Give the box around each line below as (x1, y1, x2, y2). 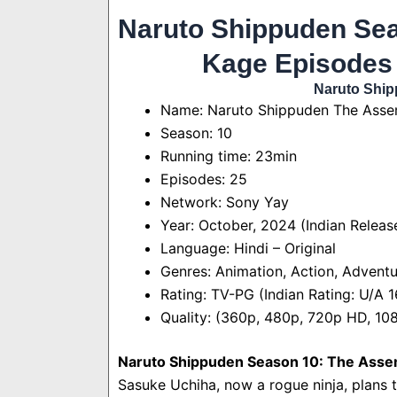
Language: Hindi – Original (160, 239, 336, 258)
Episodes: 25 (160, 170, 247, 189)
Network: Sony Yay (160, 193, 289, 212)
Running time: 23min (160, 147, 297, 166)
